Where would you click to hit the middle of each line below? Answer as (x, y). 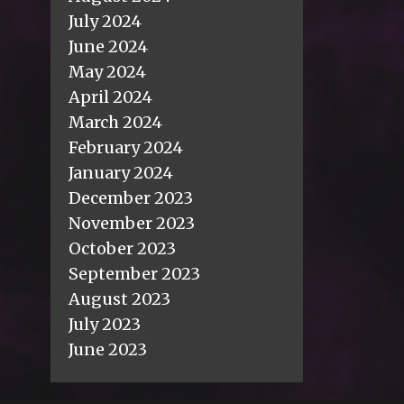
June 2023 (108, 350)
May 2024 (107, 72)
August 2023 (119, 299)
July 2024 (105, 22)
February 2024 (126, 148)
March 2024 (115, 123)
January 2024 (121, 173)
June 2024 (108, 47)
